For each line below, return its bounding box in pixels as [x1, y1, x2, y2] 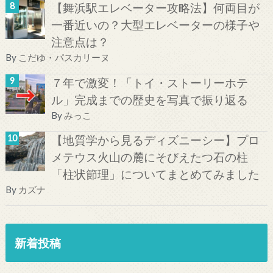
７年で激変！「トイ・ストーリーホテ [51, 75, 248, 90]
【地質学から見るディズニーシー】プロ [51, 132, 260, 147]
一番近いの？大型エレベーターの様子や [51, 18, 260, 32]
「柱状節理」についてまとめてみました [51, 166, 260, 181]
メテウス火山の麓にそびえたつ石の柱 [51, 149, 248, 164]
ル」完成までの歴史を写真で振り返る [51, 92, 248, 107]
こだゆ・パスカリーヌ [18, 52, 110, 63]
